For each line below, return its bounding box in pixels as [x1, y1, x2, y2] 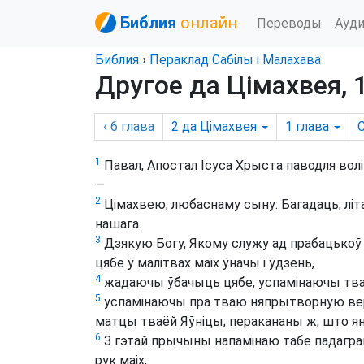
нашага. [95, 216, 141, 232]
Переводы [257, 15, 322, 31]
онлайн [180, 13, 237, 32]
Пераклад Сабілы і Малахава [149, 52, 321, 67]
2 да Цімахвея [171, 119, 257, 134]
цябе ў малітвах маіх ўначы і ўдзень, [95, 255, 314, 271]
